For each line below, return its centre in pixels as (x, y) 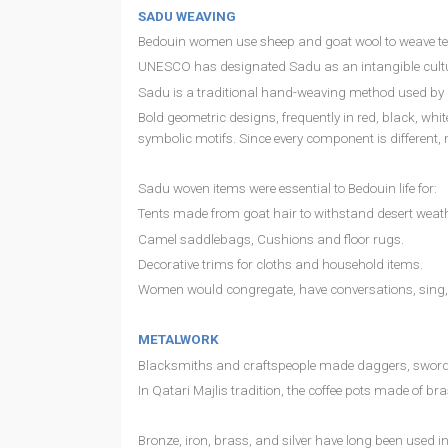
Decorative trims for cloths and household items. (280, 264)
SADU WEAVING (186, 17)
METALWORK (178, 340)
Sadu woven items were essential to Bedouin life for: (287, 189)
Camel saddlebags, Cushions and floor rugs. (270, 239)
